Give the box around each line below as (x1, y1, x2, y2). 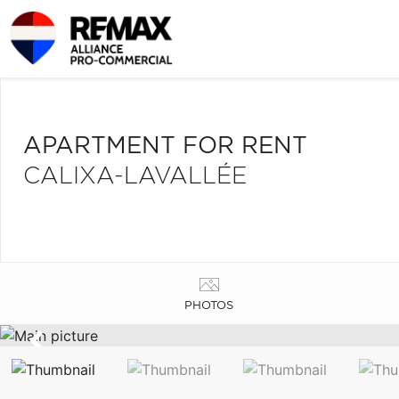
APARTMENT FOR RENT (23, 134, 307, 158)
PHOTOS (184, 299, 234, 312)
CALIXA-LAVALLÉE (23, 165, 247, 188)
